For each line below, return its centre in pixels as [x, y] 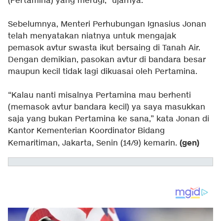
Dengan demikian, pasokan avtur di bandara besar [107, 60]
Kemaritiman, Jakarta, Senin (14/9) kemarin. [94, 143]
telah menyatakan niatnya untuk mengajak [92, 36]
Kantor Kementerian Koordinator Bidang [86, 131]
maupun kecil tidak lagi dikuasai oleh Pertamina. [103, 72]
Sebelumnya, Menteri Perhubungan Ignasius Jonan [107, 24]
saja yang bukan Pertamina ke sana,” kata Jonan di [109, 119]
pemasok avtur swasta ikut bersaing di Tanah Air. [104, 48]
